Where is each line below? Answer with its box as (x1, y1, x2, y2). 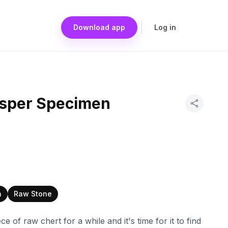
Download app (73, 23, 125, 32)
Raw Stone (14, 189, 52, 198)
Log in (154, 23, 176, 32)
